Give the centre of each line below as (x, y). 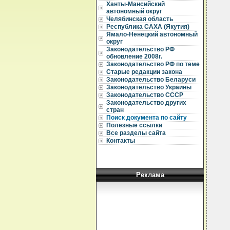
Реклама (150, 175)
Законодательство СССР (145, 95)
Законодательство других (146, 103)
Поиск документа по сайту (147, 118)
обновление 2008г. (134, 56)
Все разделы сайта (136, 133)
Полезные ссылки (134, 125)
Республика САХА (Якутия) (148, 27)
